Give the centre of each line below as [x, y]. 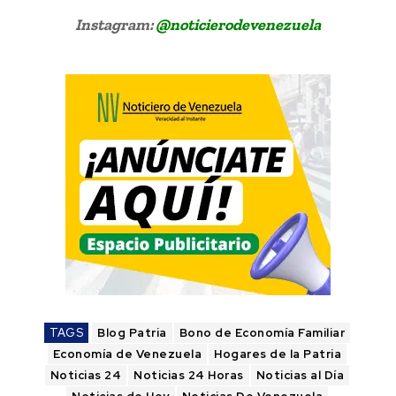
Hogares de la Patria [278, 354]
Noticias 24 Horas [189, 375]
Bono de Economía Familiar [262, 332]
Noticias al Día [300, 375]
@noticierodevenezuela [238, 24]
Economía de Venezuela [127, 354]
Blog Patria [132, 332]
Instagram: [115, 24]
